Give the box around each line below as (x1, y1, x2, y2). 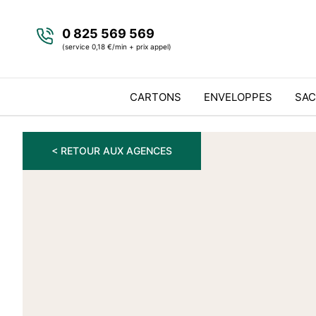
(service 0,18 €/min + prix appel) (62, 42, 171, 51)
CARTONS (129, 90, 181, 104)
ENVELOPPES (203, 90, 272, 104)
